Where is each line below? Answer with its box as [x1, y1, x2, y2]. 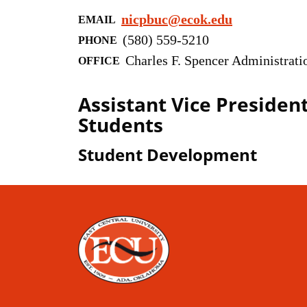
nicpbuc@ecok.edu [121, 12, 232, 27]
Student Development [78, 143, 257, 166]
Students [78, 112, 163, 138]
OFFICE [78, 55, 120, 66]
